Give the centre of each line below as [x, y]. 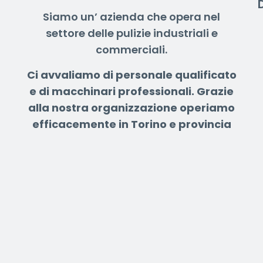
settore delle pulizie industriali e [131, 33]
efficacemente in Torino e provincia [131, 124]
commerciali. [131, 50]
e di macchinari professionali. [113, 92]
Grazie [215, 92]
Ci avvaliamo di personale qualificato [131, 75]
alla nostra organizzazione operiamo [131, 108]
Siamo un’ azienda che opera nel [131, 17]
